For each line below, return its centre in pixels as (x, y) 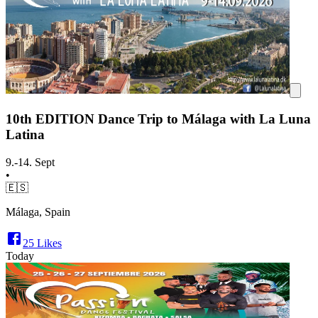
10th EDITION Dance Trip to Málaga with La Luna (158, 119)
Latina (25, 134)
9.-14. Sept (30, 162)
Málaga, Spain (38, 212)
